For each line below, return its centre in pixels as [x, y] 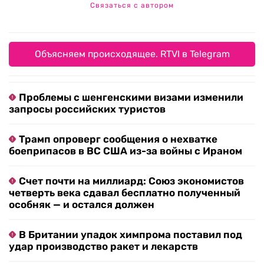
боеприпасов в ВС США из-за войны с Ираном [126, 151]
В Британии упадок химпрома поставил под [131, 235]
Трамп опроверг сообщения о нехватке [118, 139]
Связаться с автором [132, 6]
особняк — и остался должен [82, 205]
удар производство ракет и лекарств [103, 247]
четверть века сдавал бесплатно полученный [125, 193]
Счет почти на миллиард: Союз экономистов [131, 181]
